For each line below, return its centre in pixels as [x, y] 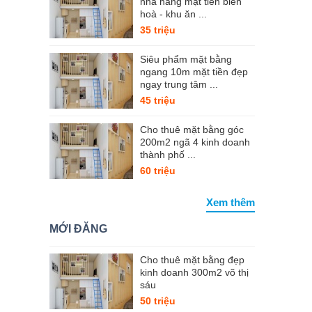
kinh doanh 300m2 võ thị [194, 272]
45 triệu [158, 100]
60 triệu [158, 171]
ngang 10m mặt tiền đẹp [194, 72]
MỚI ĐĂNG [78, 229]
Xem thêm [231, 202]
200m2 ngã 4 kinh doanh [195, 142]
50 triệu [158, 301]
